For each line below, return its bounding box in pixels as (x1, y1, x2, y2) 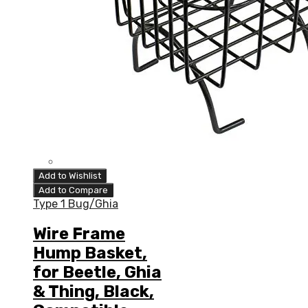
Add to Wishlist (38, 170, 101, 181)
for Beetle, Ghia (33, 263, 162, 283)
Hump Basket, (33, 243, 147, 263)
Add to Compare (38, 185, 108, 196)
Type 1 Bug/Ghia (33, 197, 118, 211)
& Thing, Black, (33, 282, 154, 302)
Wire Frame (33, 224, 125, 244)
